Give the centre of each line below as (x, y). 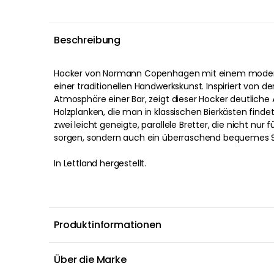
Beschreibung (87, 40)
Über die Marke (90, 260)
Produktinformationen (108, 225)
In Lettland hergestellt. (100, 163)
